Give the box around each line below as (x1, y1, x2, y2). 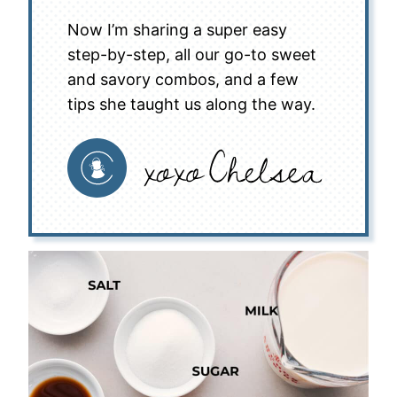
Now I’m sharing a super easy (67, 20, 287, 39)
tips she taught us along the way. (67, 95, 315, 113)
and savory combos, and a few (67, 70, 299, 89)
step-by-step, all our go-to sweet (67, 45, 316, 64)
